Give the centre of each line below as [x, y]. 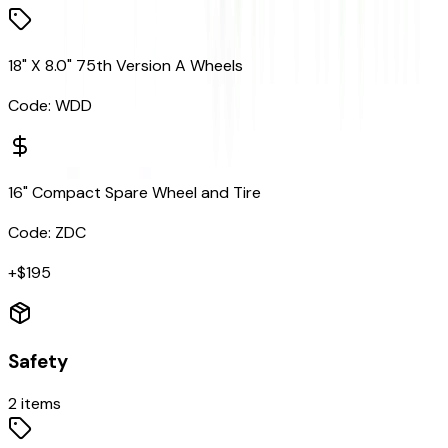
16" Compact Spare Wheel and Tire [134, 193]
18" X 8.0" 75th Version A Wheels [125, 66]
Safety [38, 362]
